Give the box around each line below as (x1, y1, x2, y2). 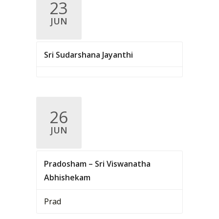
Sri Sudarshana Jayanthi (44, 49, 133, 60)
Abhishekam (44, 172, 90, 183)
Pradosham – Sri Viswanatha (44, 158, 151, 169)
